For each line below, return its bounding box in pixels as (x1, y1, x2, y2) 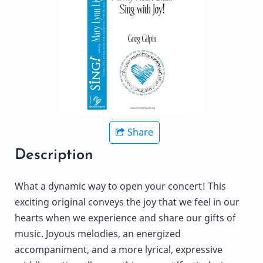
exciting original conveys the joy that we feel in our (15, 195, 240, 209)
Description (15, 148, 93, 163)
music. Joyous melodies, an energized (15, 227, 181, 241)
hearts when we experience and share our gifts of (15, 211, 236, 225)
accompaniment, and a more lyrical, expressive (15, 243, 222, 257)
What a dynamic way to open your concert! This (15, 180, 226, 193)
